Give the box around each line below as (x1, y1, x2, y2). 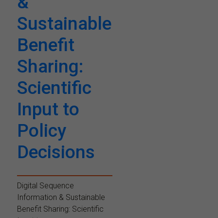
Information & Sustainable (17, 192, 105, 202)
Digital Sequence (17, 181, 74, 190)
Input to (17, 98, 79, 120)
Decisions (17, 141, 95, 163)
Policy (17, 120, 66, 141)
